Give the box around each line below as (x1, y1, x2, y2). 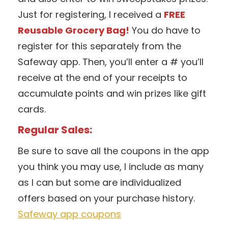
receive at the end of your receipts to (18, 71, 187, 84)
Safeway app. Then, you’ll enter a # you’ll (18, 55, 204, 68)
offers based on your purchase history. (18, 191, 195, 205)
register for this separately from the (18, 39, 181, 52)
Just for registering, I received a (18, 8, 164, 21)
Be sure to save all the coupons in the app (18, 144, 209, 157)
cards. (18, 102, 48, 116)
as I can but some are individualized (18, 176, 181, 189)
